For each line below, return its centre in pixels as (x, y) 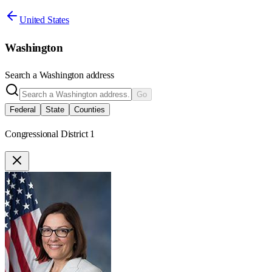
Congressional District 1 (50, 134)
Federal (23, 110)
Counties (90, 110)
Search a (22, 75)
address (99, 75)
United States (44, 19)
